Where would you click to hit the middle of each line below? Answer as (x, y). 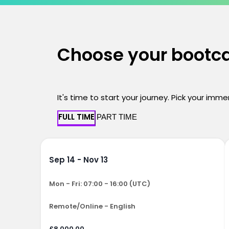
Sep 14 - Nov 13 (78, 160)
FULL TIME (76, 117)
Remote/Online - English (92, 207)
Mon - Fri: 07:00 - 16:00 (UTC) (100, 184)
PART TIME (117, 117)
